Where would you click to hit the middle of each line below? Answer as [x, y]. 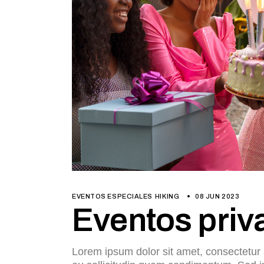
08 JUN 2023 [217, 196]
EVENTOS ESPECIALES [112, 196]
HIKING [167, 196]
